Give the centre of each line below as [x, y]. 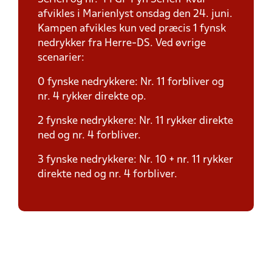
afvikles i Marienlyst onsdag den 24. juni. [135, 14]
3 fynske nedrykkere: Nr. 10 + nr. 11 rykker [135, 160]
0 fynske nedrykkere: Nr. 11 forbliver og [131, 82]
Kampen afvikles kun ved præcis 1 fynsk [132, 29]
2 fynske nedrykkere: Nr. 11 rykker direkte [135, 121]
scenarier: [61, 58]
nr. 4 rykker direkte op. [92, 97]
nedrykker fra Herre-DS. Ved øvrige [122, 43]
